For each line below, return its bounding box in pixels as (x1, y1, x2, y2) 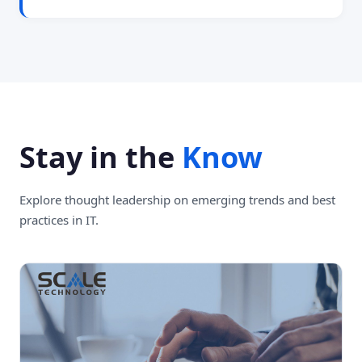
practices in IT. (19, 211, 99, 228)
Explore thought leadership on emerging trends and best (19, 191, 335, 208)
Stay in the (19, 137, 182, 177)
